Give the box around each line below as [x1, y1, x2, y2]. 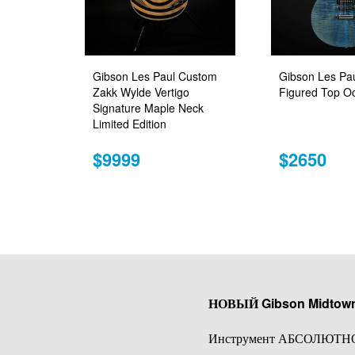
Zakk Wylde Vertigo [93, 84, 189, 101]
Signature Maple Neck [93, 100, 204, 116]
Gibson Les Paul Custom [93, 68, 217, 85]
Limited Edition [93, 116, 166, 132]
